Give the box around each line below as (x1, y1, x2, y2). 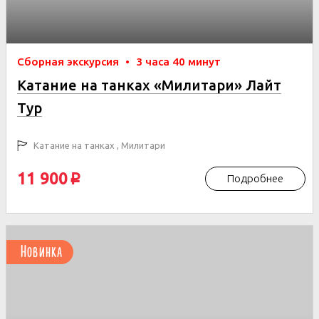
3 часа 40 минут (136, 56, 221, 68)
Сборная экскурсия (17, 56, 122, 68)
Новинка (21, 241, 63, 262)
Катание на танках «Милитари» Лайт (17, 77, 281, 93)
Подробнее (227, 172, 283, 184)
